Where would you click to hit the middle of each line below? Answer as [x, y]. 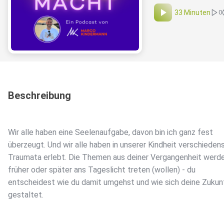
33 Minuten [192, 13]
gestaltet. [26, 195]
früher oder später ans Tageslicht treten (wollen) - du [102, 170]
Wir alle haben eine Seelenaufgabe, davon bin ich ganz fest [110, 132]
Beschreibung [39, 96]
